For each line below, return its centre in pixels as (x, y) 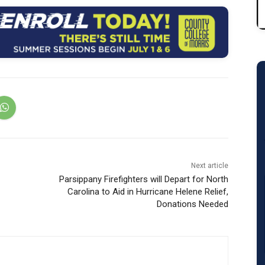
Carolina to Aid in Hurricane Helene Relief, (148, 191)
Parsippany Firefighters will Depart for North (143, 179)
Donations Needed (192, 204)
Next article (209, 165)
